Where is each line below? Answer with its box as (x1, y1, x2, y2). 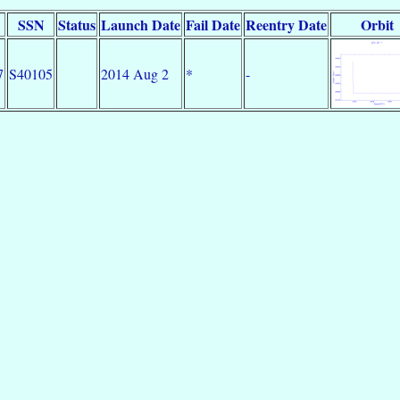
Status (58, 13, 96, 35)
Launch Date (101, 13, 180, 35)
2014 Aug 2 (101, 63, 169, 83)
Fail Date (186, 13, 240, 35)
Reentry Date (246, 13, 327, 35)
